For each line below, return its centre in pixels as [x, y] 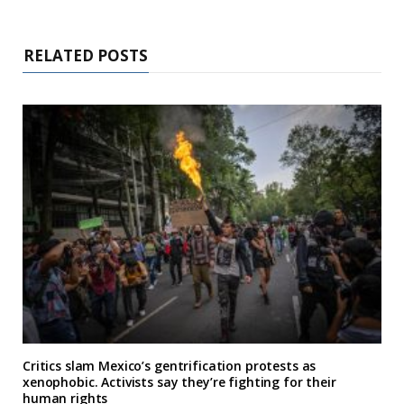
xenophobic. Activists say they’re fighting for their [179, 382]
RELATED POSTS [86, 56]
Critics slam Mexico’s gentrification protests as [170, 366]
